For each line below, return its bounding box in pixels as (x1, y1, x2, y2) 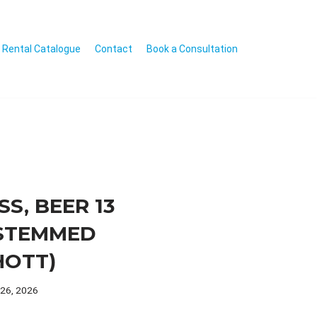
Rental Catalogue (2, 42, 81, 54)
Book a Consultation (146, 42, 238, 54)
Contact (95, 42, 132, 54)
